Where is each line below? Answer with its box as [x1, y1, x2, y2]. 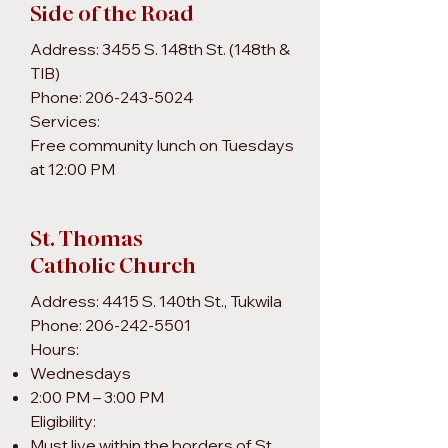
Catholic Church [30, 251, 196, 281]
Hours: [30, 339, 79, 359]
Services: [30, 111, 100, 131]
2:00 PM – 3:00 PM [30, 387, 164, 407]
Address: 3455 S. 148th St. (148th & [30, 39, 290, 59]
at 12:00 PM [30, 159, 115, 179]
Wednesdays [30, 363, 131, 383]
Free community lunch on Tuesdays [30, 135, 294, 155]
